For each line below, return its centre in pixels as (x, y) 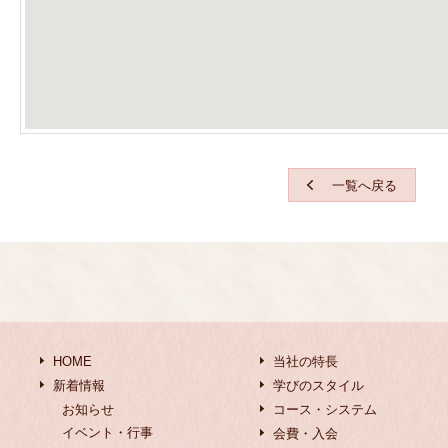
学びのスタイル (318, 385)
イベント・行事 (107, 432)
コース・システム (325, 409)
